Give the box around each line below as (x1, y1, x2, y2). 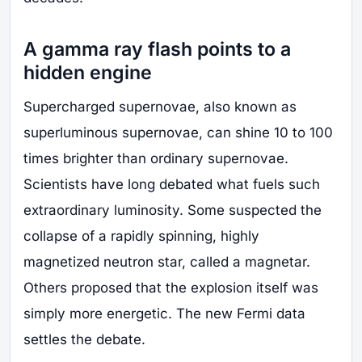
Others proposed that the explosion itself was (23, 280, 318, 297)
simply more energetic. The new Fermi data (23, 305, 305, 322)
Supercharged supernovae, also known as (23, 99, 297, 116)
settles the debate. (23, 331, 145, 348)
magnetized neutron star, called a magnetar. (23, 254, 310, 271)
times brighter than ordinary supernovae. (23, 150, 288, 167)
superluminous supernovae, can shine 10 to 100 (23, 124, 333, 141)
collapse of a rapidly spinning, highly (23, 228, 259, 245)
